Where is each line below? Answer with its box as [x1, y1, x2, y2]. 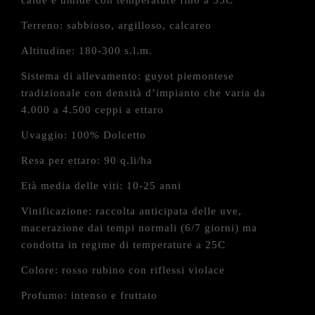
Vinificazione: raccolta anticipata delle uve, [21, 205, 242, 217]
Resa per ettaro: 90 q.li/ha [21, 155, 153, 166]
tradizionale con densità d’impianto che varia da [21, 87, 266, 98]
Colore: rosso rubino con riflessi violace [21, 264, 225, 276]
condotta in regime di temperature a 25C [21, 239, 226, 250]
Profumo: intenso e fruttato [21, 290, 157, 301]
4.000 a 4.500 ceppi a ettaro [21, 104, 164, 115]
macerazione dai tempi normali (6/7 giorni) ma [21, 222, 257, 233]
